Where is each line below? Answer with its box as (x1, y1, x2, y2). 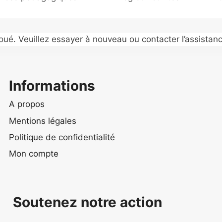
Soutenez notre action (13, 194, 162, 211)
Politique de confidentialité (9, 132, 115, 143)
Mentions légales (9, 115, 76, 126)
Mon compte (9, 149, 58, 159)
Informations (9, 77, 95, 94)
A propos (9, 99, 45, 110)
